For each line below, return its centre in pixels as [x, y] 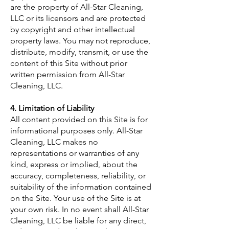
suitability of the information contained [81, 187]
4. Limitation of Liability [52, 108]
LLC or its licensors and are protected [78, 18]
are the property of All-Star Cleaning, [77, 7]
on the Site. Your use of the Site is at [75, 198]
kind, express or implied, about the [74, 164]
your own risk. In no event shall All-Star [79, 209]
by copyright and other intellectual [73, 29]
